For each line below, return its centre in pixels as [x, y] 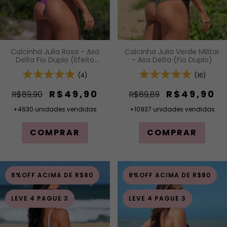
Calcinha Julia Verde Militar [172, 52]
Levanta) [55, 68]
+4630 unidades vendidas [55, 109]
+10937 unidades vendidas [172, 109]
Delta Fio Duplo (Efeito [55, 60]
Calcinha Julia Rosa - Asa [55, 52]
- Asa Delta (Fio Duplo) [172, 60]
